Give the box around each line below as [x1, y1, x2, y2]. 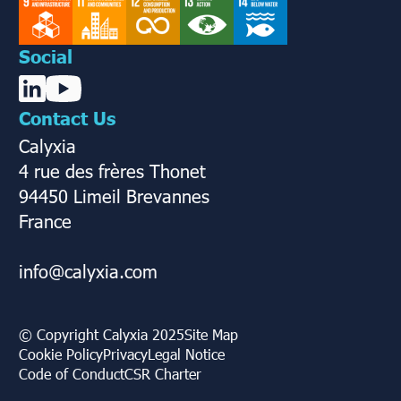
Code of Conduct [19, 363, 124, 383]
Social [19, 43, 73, 67]
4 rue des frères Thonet [19, 158, 206, 182]
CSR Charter [124, 363, 201, 383]
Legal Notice [148, 344, 225, 363]
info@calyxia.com [19, 258, 158, 282]
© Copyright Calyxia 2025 [19, 324, 184, 344]
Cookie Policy [19, 344, 103, 363]
